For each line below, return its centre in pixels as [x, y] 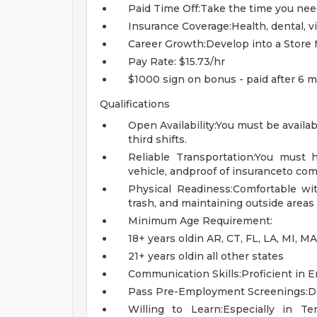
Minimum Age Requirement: [200, 221]
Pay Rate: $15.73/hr [177, 62]
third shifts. [157, 139]
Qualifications [135, 104]
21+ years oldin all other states [206, 256]
